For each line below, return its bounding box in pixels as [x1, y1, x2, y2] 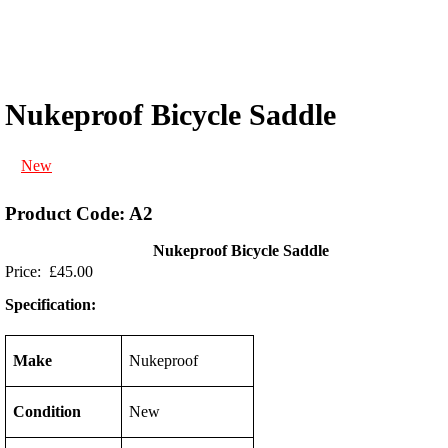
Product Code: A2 [5, 203, 153, 225]
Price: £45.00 [5, 263, 105, 281]
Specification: [5, 295, 96, 313]
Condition [13, 403, 82, 421]
